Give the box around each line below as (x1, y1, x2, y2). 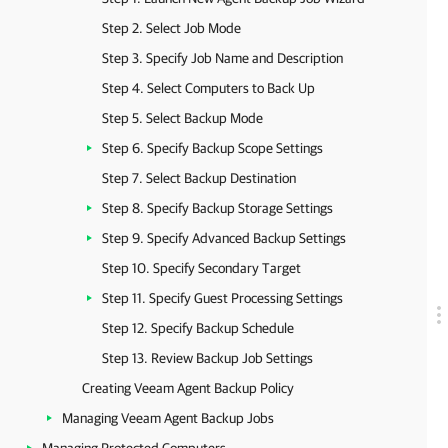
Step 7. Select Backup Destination (102, 170, 296, 186)
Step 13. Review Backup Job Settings (102, 350, 313, 366)
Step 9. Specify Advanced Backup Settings (102, 230, 346, 246)
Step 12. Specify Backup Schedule (102, 320, 294, 336)
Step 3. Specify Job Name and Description (102, 50, 343, 66)
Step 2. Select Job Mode (102, 20, 241, 36)
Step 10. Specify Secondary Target (102, 260, 301, 276)
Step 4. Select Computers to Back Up (102, 80, 315, 96)
